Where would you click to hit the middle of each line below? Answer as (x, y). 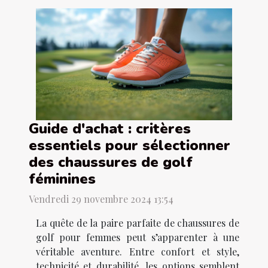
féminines (62, 179)
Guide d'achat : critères (110, 129)
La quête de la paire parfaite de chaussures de (138, 223)
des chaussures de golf (111, 162)
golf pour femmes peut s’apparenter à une (138, 237)
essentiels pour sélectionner (130, 146)
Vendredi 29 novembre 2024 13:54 (101, 199)
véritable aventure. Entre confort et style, (138, 252)
